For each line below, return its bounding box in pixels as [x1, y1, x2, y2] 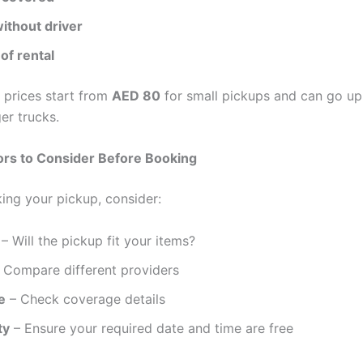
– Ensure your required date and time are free [10, 319, 293, 336]
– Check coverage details [6, 290, 165, 307]
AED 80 [112, 87, 160, 104]
